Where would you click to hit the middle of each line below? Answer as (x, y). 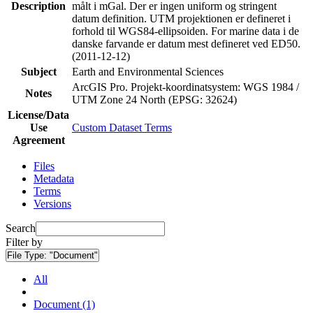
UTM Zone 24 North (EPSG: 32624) (154, 99)
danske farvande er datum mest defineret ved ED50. (186, 43)
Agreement (38, 140)
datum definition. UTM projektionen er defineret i (181, 18)
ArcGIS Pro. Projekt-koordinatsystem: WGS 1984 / (185, 87)
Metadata (54, 178)
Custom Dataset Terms (122, 127)
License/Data (38, 115)
